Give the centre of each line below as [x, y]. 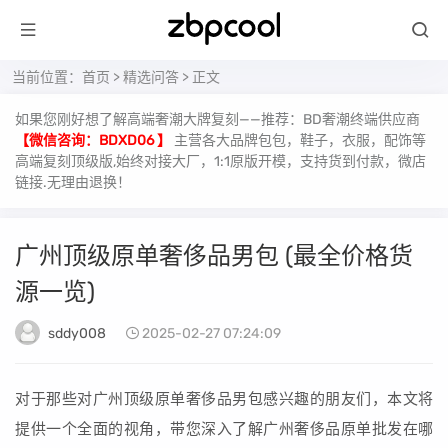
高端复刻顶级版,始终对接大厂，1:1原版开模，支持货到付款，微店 [220, 161]
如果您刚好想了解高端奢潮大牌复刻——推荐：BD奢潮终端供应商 [217, 119]
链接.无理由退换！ [73, 182]
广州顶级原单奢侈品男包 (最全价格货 [214, 256]
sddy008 [77, 333]
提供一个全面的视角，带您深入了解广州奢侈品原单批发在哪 [224, 429]
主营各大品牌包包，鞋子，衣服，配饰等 [300, 140]
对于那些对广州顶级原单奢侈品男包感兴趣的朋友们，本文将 [224, 399]
